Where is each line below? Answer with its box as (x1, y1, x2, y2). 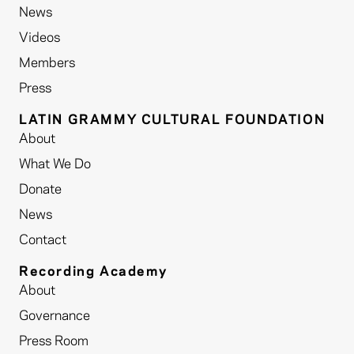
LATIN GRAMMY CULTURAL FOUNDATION (19, 114, 326, 127)
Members (19, 57, 75, 70)
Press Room (19, 335, 88, 348)
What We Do (19, 158, 91, 171)
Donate (19, 183, 62, 197)
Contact (19, 234, 66, 247)
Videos (19, 32, 60, 45)
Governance (19, 310, 90, 323)
